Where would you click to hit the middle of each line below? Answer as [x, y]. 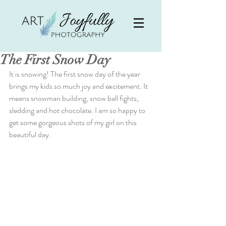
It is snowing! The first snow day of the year [75, 74]
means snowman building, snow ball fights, [75, 98]
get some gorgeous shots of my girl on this [74, 122]
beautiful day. [30, 134]
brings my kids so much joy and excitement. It [79, 86]
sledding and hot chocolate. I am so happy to [78, 110]
